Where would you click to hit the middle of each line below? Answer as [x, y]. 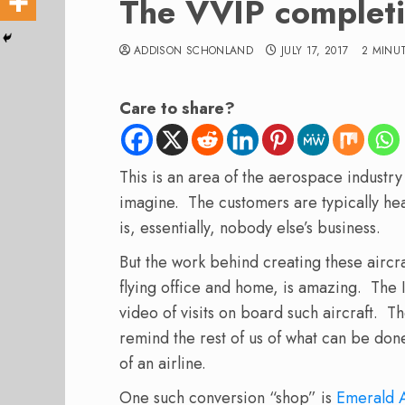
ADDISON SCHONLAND [194, 51]
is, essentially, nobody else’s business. [250, 227]
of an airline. [163, 363]
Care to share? [177, 108]
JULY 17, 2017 [315, 51]
